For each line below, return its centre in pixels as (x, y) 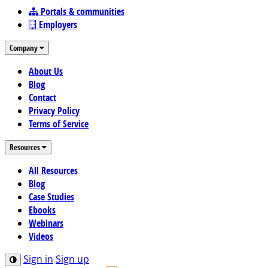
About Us (46, 71)
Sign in (38, 259)
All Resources (53, 170)
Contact (42, 98)
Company (25, 48)
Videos (41, 236)
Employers (57, 25)
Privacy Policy (54, 111)
